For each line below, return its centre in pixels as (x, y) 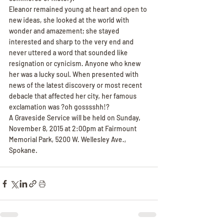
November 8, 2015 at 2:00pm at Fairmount (74, 129)
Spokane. (23, 150)
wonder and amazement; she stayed (65, 31)
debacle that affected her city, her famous (74, 96)
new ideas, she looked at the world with (70, 20)
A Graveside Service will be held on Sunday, (75, 118)
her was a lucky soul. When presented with (74, 74)
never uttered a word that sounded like (69, 53)
